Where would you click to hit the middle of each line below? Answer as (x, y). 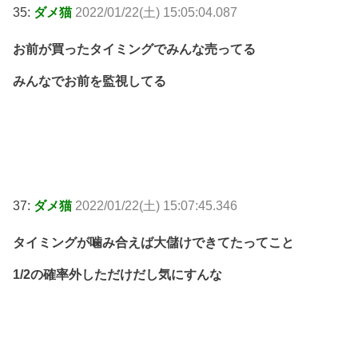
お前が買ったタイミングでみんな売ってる (134, 49)
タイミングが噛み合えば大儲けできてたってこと (153, 242)
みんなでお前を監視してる (89, 81)
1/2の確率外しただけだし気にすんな (117, 274)
